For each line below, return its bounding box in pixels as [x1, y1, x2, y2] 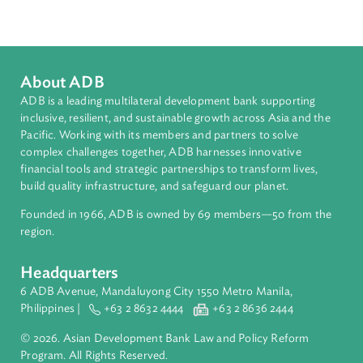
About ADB [22, 244, 117, 263]
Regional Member [32, 83, 135, 100]
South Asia [32, 10, 96, 26]
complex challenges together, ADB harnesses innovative [22, 323, 335, 337]
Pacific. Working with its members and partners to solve [22, 304, 331, 318]
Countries [32, 57, 102, 74]
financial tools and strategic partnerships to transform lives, [22, 342, 353, 357]
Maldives [32, 102, 83, 118]
